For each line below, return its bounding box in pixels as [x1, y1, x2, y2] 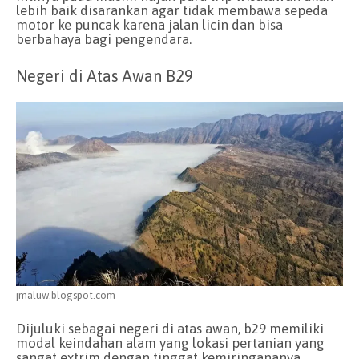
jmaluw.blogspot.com [16, 288, 115, 301]
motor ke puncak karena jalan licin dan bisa [16, 16, 283, 33]
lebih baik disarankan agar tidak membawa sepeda [16, 2, 328, 18]
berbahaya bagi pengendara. [16, 30, 192, 47]
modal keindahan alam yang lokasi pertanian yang [16, 335, 325, 352]
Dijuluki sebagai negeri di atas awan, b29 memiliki [16, 321, 324, 337]
